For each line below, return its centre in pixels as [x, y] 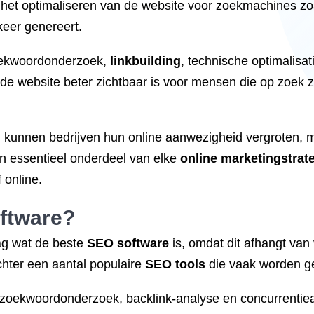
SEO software [128, 243]
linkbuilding [145, 61]
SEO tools [175, 264]
